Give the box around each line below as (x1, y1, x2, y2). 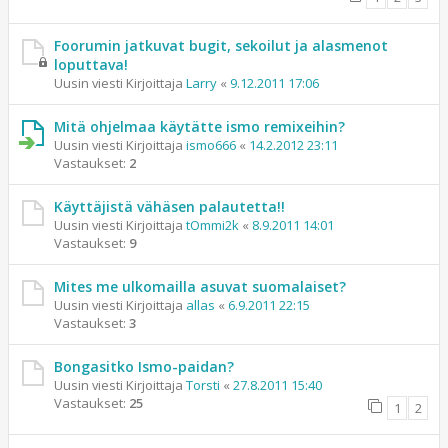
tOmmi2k (186, 216, 239, 234)
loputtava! (54, 55, 128, 74)
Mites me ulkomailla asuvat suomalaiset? (54, 277, 346, 296)
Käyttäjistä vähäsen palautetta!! (54, 197, 285, 216)
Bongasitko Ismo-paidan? (54, 357, 234, 376)
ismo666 (186, 136, 236, 154)
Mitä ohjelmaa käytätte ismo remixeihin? (54, 117, 345, 136)
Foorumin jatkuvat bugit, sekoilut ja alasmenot (54, 36, 388, 55)
